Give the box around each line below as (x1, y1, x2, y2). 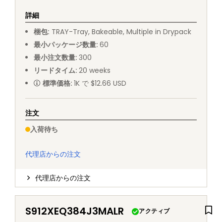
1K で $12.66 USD (73, 78, 126, 89)
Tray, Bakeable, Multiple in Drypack (72, 27, 191, 37)
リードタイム (33, 65, 75, 76)
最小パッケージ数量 (33, 40, 96, 50)
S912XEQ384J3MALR (25, 204, 124, 219)
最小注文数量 (33, 53, 75, 63)
